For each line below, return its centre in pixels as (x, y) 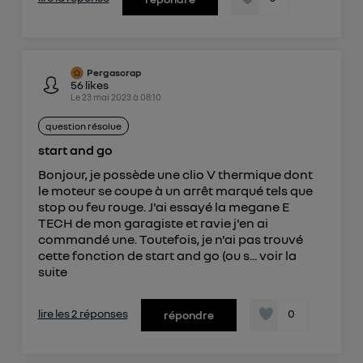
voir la (278, 256)
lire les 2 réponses (83, 314)
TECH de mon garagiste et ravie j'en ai (153, 223)
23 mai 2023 (106, 97)
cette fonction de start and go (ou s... (148, 256)
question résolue (83, 126)
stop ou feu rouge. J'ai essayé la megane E (163, 207)
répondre (188, 315)
